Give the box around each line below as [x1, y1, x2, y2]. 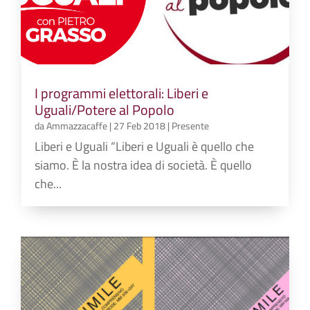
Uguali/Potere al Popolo [35, 99, 175, 121]
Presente [172, 118, 210, 134]
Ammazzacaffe [46, 118, 108, 134]
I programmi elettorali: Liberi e [35, 82, 209, 104]
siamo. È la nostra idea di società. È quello [35, 156, 253, 175]
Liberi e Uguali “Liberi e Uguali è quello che [35, 137, 255, 156]
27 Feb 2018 [113, 118, 166, 134]
